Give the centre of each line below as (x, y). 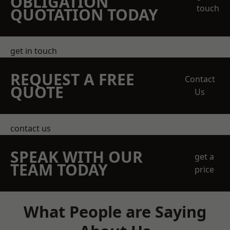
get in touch (34, 51)
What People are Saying (115, 212)
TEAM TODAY (59, 170)
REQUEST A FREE (72, 79)
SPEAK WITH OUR (76, 157)
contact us (31, 128)
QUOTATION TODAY (84, 15)
